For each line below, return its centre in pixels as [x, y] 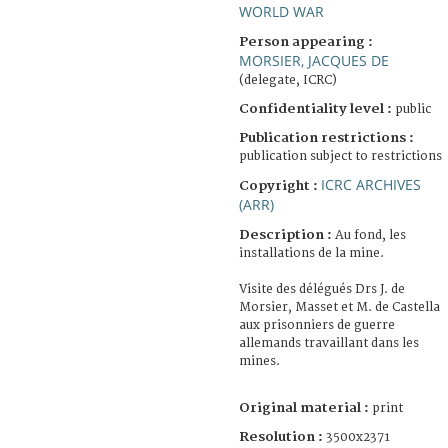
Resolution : [281, 436]
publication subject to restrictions [340, 156]
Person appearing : [306, 41]
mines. [259, 361]
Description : [287, 234]
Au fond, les [370, 235]
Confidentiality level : [315, 108]
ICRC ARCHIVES [371, 184]
